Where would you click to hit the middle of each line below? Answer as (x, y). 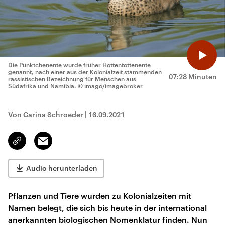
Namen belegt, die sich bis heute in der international (107, 208)
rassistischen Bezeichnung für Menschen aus (72, 79)
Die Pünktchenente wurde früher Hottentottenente (79, 65)
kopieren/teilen (41, 145)
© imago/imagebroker (110, 86)
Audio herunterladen (62, 168)
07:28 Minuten (193, 77)
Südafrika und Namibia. (42, 86)
